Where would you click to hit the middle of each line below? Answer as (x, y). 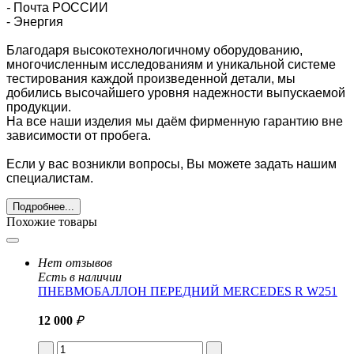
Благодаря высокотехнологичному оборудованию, (154, 50)
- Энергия (35, 21)
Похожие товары (52, 221)
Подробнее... (43, 206)
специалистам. (50, 178)
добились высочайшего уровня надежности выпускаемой (176, 92)
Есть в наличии (80, 277)
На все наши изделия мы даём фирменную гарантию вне (175, 121)
